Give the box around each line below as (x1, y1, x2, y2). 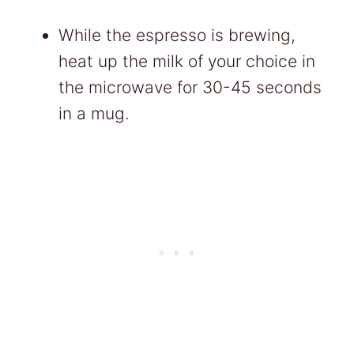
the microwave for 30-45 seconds (58, 77, 322, 97)
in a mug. (58, 103, 134, 123)
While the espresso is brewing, (58, 24, 296, 45)
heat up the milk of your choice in (58, 51, 315, 71)
